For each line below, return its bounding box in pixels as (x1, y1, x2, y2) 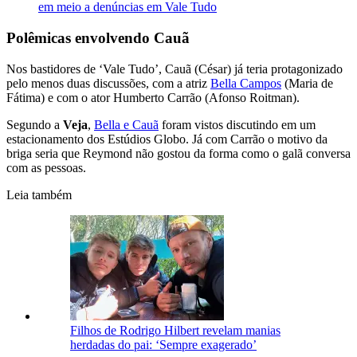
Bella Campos (210, 76, 281, 90)
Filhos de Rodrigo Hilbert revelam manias (70, 323, 280, 337)
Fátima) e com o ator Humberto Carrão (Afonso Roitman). (6, 90, 300, 104)
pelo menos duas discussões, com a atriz (6, 76, 210, 90)
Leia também (6, 187, 72, 202)
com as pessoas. (6, 160, 86, 175)
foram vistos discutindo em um (159, 117, 316, 131)
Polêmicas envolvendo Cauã (6, 29, 190, 47)
